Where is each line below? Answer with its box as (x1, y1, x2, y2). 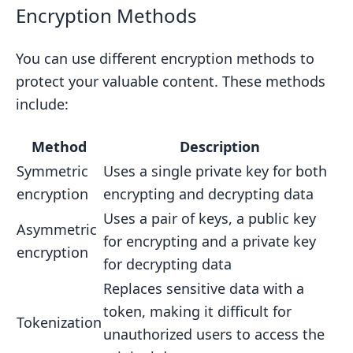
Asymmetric (17, 219, 97, 239)
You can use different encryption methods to (16, 48, 314, 68)
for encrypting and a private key (103, 231, 316, 251)
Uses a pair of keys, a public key (103, 208, 316, 228)
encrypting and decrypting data (103, 184, 314, 203)
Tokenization (17, 312, 102, 332)
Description (180, 136, 260, 156)
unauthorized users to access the (103, 324, 325, 344)
